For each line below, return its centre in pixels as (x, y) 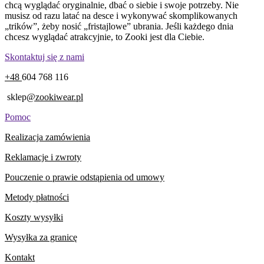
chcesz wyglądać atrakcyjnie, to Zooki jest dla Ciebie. (105, 37)
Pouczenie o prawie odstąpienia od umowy (85, 177)
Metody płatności (37, 197)
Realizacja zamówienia (47, 137)
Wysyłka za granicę (41, 237)
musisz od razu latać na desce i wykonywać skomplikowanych (121, 15)
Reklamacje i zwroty (43, 157)
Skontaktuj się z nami (44, 57)
